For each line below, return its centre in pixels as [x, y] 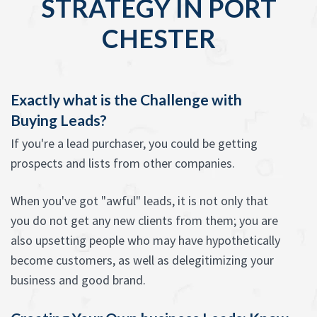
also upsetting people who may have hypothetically [145, 240]
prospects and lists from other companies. [123, 163]
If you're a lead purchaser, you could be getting [134, 143]
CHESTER [158, 38]
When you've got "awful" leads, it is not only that [139, 201]
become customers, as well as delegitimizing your [142, 260]
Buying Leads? [59, 120]
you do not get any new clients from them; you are [144, 220]
